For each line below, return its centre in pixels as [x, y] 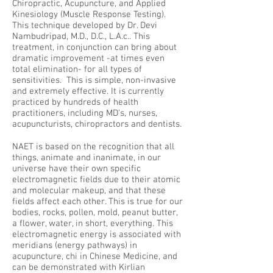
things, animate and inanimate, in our [87, 158]
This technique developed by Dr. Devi [85, 26]
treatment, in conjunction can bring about [94, 48]
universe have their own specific [76, 169]
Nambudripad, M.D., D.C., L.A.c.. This [81, 37]
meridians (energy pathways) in [75, 246]
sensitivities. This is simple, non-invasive [94, 80]
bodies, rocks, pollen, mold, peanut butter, [95, 213]
